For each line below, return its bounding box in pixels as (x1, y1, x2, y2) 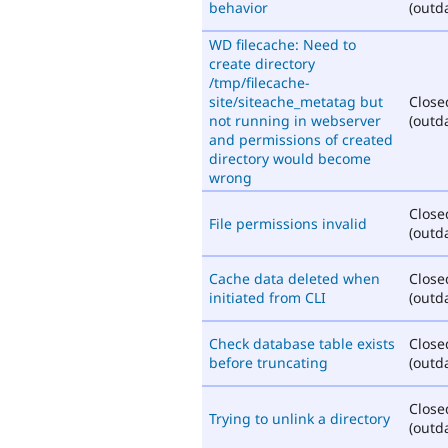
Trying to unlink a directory (209, 408, 390, 428)
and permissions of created (209, 129, 393, 149)
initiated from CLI (209, 287, 326, 307)
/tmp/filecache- (209, 72, 310, 92)
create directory (209, 53, 315, 73)
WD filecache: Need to (209, 34, 356, 54)
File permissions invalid (209, 213, 367, 233)
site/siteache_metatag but (209, 91, 383, 111)
